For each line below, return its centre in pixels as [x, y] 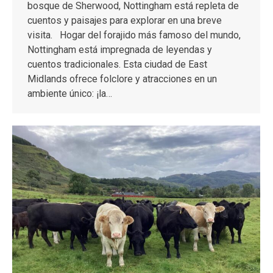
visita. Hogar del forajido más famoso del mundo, [134, 35]
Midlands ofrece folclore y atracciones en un [122, 79]
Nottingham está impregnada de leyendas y [120, 49]
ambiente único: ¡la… [70, 93]
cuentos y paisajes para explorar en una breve [125, 20]
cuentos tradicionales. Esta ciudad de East [117, 64]
